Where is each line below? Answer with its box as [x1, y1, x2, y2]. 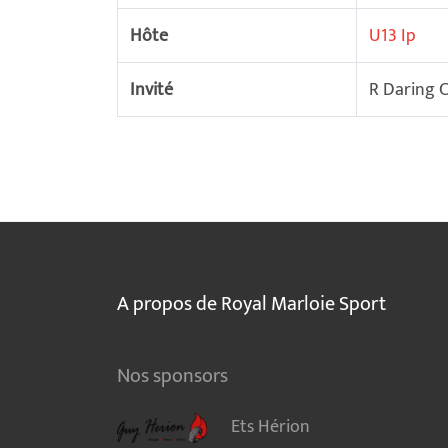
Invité [130, 75, 173, 104]
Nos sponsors [117, 359, 228, 394]
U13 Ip [369, 21, 416, 50]
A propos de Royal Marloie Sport [117, 287, 386, 322]
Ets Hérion [231, 412, 310, 442]
